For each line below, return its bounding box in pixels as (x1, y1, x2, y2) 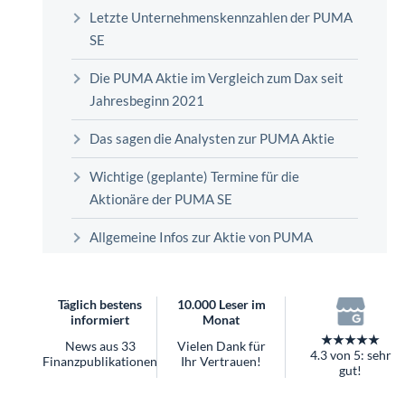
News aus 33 (64, 338, 136, 354)
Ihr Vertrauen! (181, 353, 262, 370)
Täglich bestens (58, 297, 142, 313)
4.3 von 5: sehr (309, 346, 391, 363)
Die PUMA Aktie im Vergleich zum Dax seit (89, 70, 344, 87)
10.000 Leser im (176, 297, 266, 313)
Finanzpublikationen (42, 353, 157, 370)
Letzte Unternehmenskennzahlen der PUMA (89, 9, 353, 26)
